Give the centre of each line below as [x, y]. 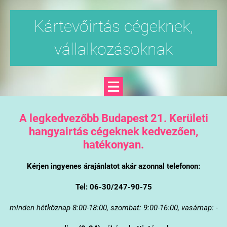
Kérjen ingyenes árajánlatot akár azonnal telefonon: [113, 166]
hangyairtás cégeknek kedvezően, [113, 131]
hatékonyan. [113, 144]
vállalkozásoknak [113, 49]
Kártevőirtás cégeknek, [113, 26]
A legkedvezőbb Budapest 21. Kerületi [113, 118]
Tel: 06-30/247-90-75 [113, 187]
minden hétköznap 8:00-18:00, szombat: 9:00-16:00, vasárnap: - [113, 207]
